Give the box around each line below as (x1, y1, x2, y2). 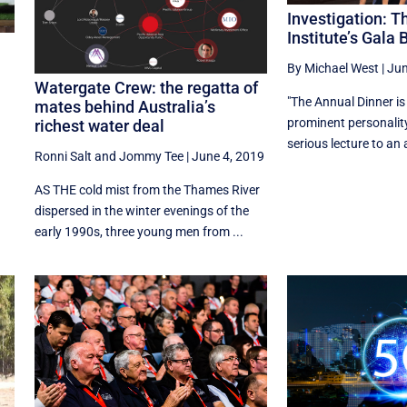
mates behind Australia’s (34, 97, 215, 117)
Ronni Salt (34, 149, 92, 164)
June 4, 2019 (191, 149, 264, 164)
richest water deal (34, 116, 164, 136)
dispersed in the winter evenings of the (34, 203, 249, 219)
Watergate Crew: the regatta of (34, 78, 258, 98)
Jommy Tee (118, 149, 184, 164)
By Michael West (286, 61, 379, 76)
